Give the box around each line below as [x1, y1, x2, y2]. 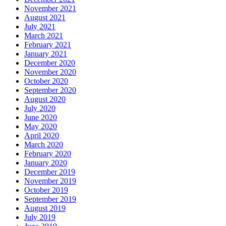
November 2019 [24, 176, 76, 185]
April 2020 [24, 131, 59, 140]
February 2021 [24, 40, 71, 49]
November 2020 [24, 67, 76, 76]
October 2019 [24, 185, 68, 194]
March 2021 [24, 31, 63, 40]
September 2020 [24, 85, 76, 94]
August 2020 [24, 94, 66, 103]
